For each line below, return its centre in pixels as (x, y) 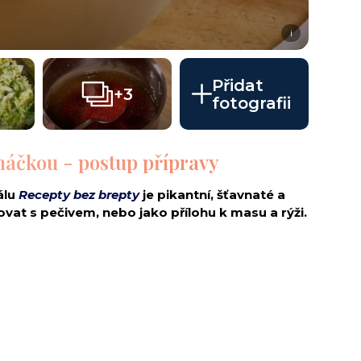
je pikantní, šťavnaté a (212, 195)
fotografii (251, 103)
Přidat (237, 85)
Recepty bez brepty (79, 195)
